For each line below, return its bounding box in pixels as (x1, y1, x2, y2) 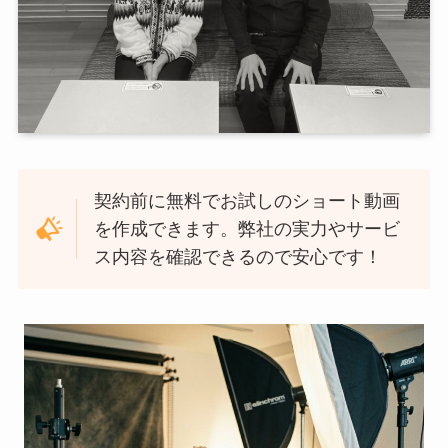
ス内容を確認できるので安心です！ (94, 246, 383, 267)
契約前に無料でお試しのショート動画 (94, 190, 401, 211)
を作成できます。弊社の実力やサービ (94, 218, 401, 239)
